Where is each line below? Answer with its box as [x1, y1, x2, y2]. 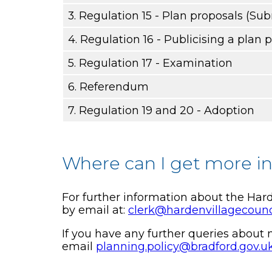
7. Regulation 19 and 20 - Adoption [68, 103, 254, 117]
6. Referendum [68, 80, 149, 93]
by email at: [62, 203, 128, 217]
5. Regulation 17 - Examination [68, 56, 233, 69]
